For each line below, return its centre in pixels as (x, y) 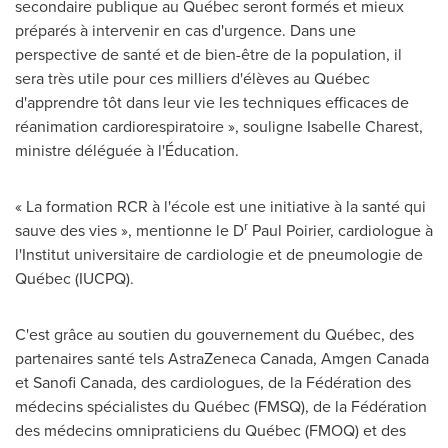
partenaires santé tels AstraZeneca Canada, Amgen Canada (222, 357)
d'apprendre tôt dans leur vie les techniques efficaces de (212, 101)
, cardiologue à (381, 229)
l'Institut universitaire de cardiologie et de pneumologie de (219, 253)
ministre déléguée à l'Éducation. (127, 149)
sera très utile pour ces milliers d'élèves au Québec (192, 77)
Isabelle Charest (363, 125)
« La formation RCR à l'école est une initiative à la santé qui (220, 205)
